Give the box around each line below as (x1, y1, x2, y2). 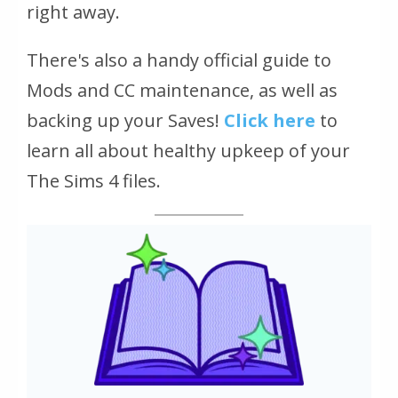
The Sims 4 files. (27, 168, 161, 193)
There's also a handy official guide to (27, 47, 331, 72)
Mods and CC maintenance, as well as (27, 77, 338, 102)
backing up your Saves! (27, 107, 224, 132)
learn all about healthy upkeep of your (27, 138, 350, 163)
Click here (224, 107, 315, 132)
